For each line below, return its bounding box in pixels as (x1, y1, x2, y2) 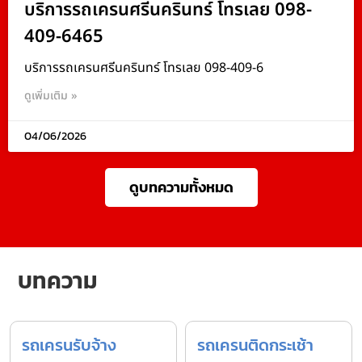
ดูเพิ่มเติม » (24, 86, 78, 104)
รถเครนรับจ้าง (22, 332, 116, 357)
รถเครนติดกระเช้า (197, 332, 314, 357)
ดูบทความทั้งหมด (128, 175, 234, 198)
